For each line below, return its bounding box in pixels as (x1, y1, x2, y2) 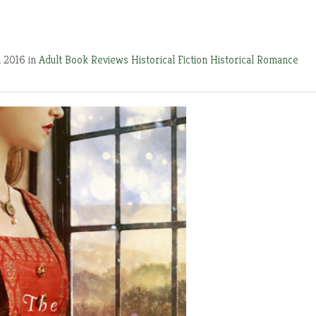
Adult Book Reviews (39, 52, 131, 67)
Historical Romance (210, 52, 298, 67)
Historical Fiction (131, 52, 210, 67)
